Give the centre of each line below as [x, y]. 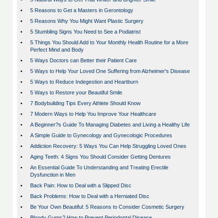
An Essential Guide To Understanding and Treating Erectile [99, 168]
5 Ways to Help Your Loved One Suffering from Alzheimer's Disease [110, 71]
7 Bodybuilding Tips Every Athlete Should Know [85, 103]
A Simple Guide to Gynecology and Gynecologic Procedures [101, 136]
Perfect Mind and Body [57, 50]
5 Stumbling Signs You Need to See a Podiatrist [85, 32]
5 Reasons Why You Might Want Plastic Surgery [87, 21]
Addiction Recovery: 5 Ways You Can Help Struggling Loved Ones [108, 146]
